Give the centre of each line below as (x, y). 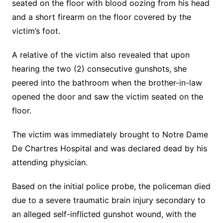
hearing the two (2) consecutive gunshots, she (99, 69)
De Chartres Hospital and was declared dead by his (109, 149)
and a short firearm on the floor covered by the (101, 17)
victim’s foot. (36, 31)
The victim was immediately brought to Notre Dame (110, 135)
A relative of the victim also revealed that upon (101, 55)
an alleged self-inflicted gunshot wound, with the (104, 214)
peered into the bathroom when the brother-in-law (107, 83)
